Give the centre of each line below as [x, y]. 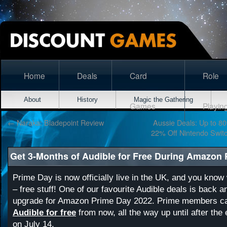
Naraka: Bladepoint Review [59, 122]
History [87, 100]
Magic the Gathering [163, 100]
